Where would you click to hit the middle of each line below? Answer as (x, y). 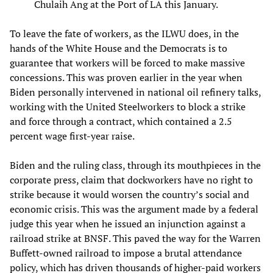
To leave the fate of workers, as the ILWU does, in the (124, 34)
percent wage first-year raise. (72, 136)
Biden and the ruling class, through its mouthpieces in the (135, 165)
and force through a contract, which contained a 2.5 (121, 122)
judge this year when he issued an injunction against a (128, 224)
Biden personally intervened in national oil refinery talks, (135, 92)
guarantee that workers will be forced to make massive (127, 63)
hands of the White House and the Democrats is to (119, 48)
